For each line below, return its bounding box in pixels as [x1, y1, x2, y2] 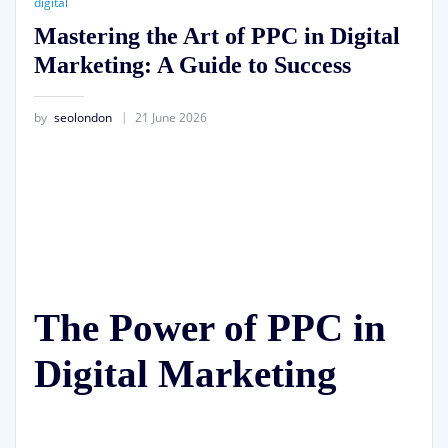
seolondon [53, 109, 112, 127]
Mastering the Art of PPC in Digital [33, 22, 400, 50]
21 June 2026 [134, 109, 207, 127]
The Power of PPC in [33, 306, 386, 350]
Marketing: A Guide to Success [33, 51, 351, 79]
